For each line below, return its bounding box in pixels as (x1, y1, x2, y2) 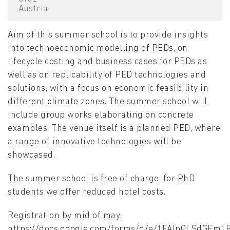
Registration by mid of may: (8, 212, 122, 221)
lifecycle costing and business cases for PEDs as (8, 57, 207, 67)
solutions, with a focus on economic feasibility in (8, 84, 208, 93)
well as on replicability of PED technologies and (8, 71, 206, 80)
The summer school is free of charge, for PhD (8, 175, 195, 184)
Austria (18, 5, 48, 14)
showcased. (8, 151, 55, 160)
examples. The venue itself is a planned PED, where (8, 124, 220, 133)
